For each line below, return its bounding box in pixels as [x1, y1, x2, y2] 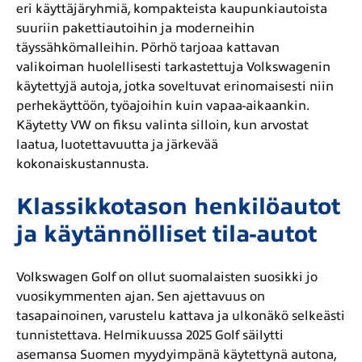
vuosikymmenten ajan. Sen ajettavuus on [16, 289, 265, 304]
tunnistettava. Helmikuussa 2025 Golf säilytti [16, 328, 284, 343]
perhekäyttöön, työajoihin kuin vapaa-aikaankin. [16, 99, 309, 113]
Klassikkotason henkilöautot [16, 194, 340, 219]
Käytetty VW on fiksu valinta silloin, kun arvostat [16, 118, 309, 133]
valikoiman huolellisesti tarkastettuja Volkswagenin [16, 60, 330, 74]
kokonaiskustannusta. [16, 157, 148, 171]
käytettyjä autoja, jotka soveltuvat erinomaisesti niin [16, 79, 334, 94]
